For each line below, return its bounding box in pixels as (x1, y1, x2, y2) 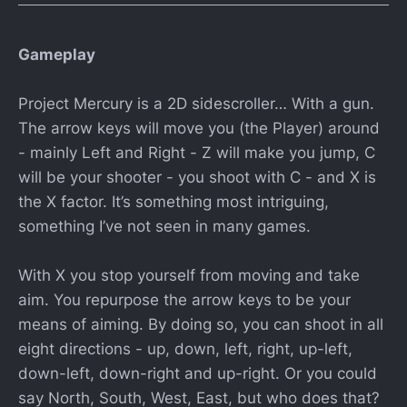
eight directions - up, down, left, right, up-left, (18, 340, 352, 359)
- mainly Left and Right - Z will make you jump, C (18, 143, 375, 162)
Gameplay (18, 45, 95, 64)
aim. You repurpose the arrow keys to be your (18, 291, 351, 310)
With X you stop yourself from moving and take (18, 266, 360, 285)
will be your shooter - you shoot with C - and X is (18, 167, 376, 186)
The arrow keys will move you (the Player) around (18, 118, 380, 137)
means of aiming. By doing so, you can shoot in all (18, 315, 383, 334)
